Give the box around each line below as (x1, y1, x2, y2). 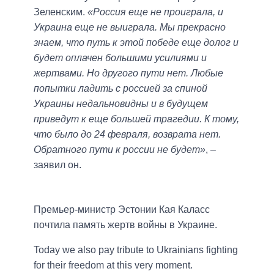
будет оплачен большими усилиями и (34, 53, 207, 64)
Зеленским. (34, 7, 87, 18)
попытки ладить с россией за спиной (34, 83, 207, 94)
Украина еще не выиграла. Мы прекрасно (34, 22, 226, 33)
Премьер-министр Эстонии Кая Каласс (34, 204, 210, 215)
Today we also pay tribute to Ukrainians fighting (34, 245, 238, 256)
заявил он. (34, 160, 81, 171)
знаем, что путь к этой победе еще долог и (34, 37, 239, 48)
